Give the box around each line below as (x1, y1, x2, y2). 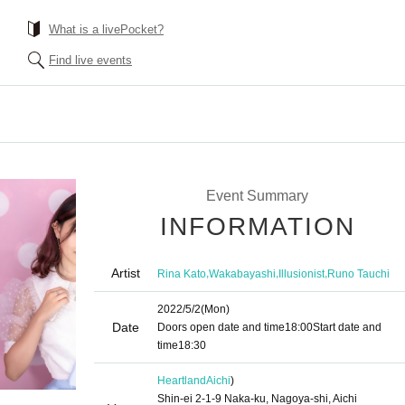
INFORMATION (160, 212, 355, 240)
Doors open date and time (157, 321, 285, 334)
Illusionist (278, 267, 325, 280)
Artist (111, 266, 140, 280)
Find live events (49, 53, 132, 67)
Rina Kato (157, 267, 206, 280)
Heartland (157, 374, 206, 387)
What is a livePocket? (49, 23, 164, 36)
